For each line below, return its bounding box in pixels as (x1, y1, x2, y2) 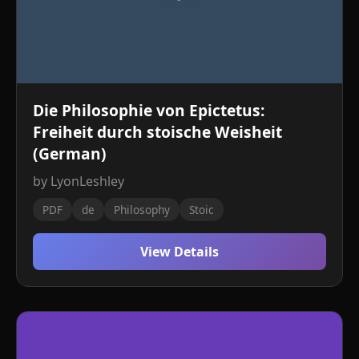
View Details (140, 243, 219, 260)
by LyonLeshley (33, 172, 124, 190)
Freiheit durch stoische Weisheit (33, 121, 282, 143)
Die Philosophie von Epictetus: (33, 99, 264, 121)
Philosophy (114, 202, 170, 217)
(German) (33, 143, 107, 164)
